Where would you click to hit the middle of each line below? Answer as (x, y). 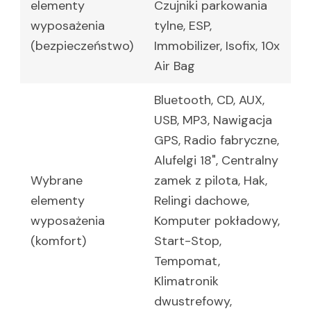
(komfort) (58, 241)
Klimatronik (186, 281)
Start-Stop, (188, 241)
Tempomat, (187, 261)
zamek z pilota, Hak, (211, 181)
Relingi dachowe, (202, 201)
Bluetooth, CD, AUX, (209, 100)
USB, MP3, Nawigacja (213, 120)
